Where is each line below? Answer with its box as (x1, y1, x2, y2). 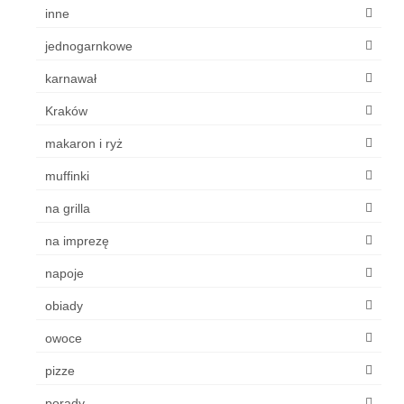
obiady (45, 298, 83, 313)
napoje (45, 265, 84, 280)
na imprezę (45, 233, 109, 248)
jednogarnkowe (45, 38, 133, 53)
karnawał (45, 70, 96, 86)
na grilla (45, 200, 90, 216)
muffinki (45, 168, 89, 183)
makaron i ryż (45, 135, 123, 151)
